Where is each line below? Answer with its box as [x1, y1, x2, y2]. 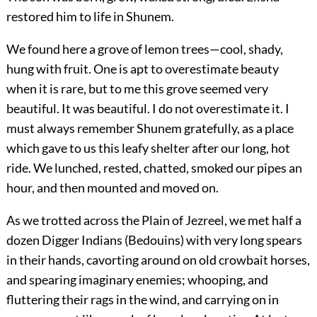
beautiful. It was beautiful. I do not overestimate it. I [6, 100, 289, 117]
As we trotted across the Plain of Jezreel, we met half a [6, 212, 301, 229]
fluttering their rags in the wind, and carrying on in [6, 292, 279, 308]
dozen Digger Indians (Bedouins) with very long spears [6, 232, 302, 248]
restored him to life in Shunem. [6, 8, 174, 25]
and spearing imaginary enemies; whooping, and [6, 272, 268, 288]
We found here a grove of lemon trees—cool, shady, [6, 41, 283, 57]
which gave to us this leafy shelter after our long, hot [6, 140, 290, 156]
